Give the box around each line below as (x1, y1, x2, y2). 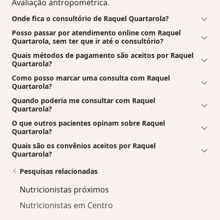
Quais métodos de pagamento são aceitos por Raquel (12, 50, 193, 60)
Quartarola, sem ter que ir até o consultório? (12, 36, 164, 46)
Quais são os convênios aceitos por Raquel (12, 140, 156, 150)
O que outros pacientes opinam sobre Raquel (12, 118, 165, 128)
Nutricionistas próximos (20, 184, 109, 195)
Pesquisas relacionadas (20, 166, 98, 176)
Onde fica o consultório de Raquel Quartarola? (12, 13, 169, 23)
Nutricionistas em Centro (20, 199, 113, 211)
